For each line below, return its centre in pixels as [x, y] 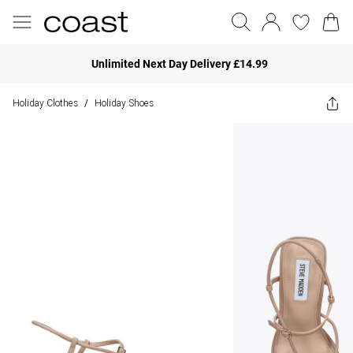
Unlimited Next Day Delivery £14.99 [180, 63]
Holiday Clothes [45, 103]
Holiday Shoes [124, 103]
